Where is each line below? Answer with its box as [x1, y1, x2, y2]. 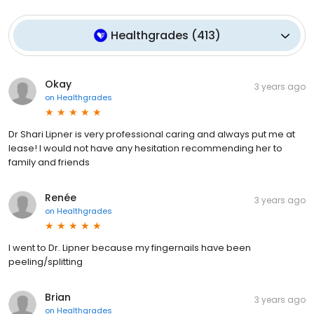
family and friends [8, 156, 90, 170]
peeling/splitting [8, 255, 83, 269]
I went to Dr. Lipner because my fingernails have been [8, 241, 251, 255]
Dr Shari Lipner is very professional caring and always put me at [8, 128, 295, 142]
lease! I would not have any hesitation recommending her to [8, 142, 282, 156]
